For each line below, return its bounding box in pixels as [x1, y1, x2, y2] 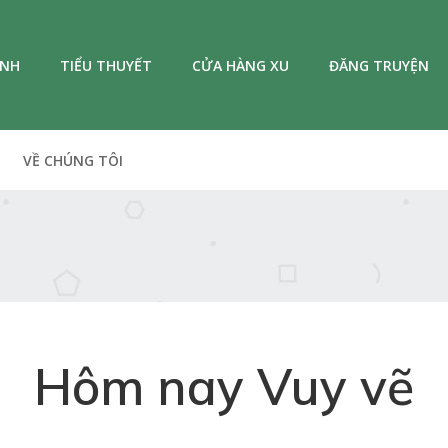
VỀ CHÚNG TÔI [23, 151, 123, 170]
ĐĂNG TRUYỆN [329, 55, 429, 75]
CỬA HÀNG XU [192, 55, 289, 75]
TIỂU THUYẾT [60, 55, 152, 75]
